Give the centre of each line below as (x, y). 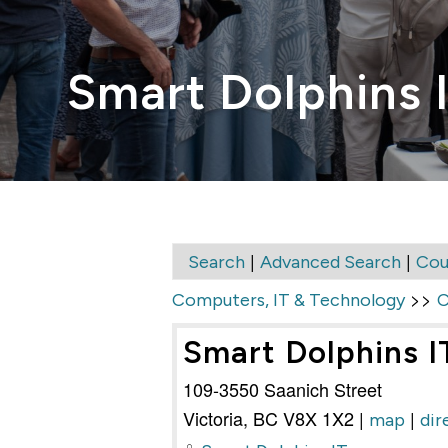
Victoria (213, 418)
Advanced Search (330, 262)
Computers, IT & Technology (288, 300)
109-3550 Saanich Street (282, 389)
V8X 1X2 (318, 418)
